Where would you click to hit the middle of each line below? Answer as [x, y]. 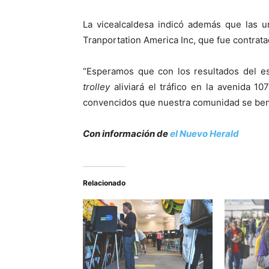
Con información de [126, 134]
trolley [96, 87]
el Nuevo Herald [204, 134]
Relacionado [104, 183]
